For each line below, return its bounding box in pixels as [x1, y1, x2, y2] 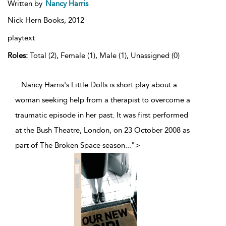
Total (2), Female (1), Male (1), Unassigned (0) [28, 51, 180, 60]
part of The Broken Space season [15, 141, 125, 150]
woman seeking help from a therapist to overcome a [15, 95, 190, 104]
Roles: [8, 51, 28, 60]
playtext [8, 33, 35, 42]
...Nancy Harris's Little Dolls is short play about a [15, 80, 177, 89]
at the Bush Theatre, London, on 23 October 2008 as [15, 126, 190, 135]
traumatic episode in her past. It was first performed [15, 110, 188, 120]
